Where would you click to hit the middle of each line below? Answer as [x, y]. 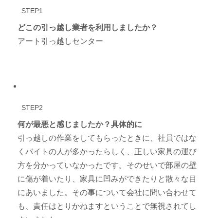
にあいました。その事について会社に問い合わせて [107, 193]
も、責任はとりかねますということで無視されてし [107, 206]
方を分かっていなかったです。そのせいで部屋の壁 [107, 165]
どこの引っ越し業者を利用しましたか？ [88, 27]
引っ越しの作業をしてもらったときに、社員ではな [107, 138]
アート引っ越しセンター [61, 41]
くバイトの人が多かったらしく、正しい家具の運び [107, 152]
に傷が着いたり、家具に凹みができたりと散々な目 [107, 179]
